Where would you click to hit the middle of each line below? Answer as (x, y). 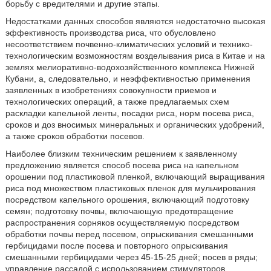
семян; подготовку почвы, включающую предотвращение (119, 211)
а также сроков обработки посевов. (75, 136)
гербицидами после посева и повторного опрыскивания (116, 246)
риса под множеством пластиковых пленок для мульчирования (130, 188)
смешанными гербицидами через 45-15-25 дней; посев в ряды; (131, 257)
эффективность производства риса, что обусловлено (110, 33)
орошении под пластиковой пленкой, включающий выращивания (135, 177)
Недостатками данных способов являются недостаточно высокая (135, 21)
